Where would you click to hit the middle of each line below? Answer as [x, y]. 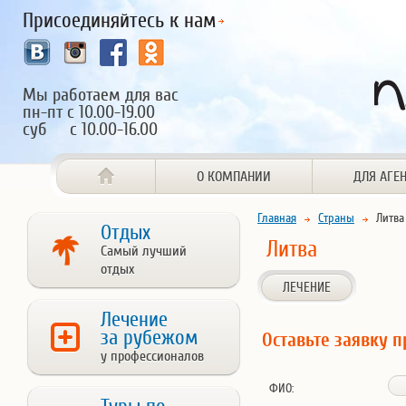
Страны [336, 218]
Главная [277, 218]
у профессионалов [152, 356]
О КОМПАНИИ [233, 177]
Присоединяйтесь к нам [119, 21]
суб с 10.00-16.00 [90, 129]
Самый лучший [144, 251]
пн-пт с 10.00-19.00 [89, 112]
